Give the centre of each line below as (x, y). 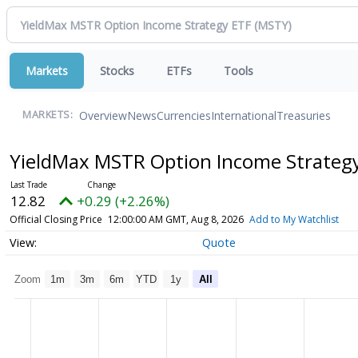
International (244, 115)
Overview (103, 115)
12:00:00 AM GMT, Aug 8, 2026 (175, 219)
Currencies (184, 115)
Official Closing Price (56, 219)
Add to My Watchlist (294, 219)
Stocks (117, 71)
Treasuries (304, 115)
